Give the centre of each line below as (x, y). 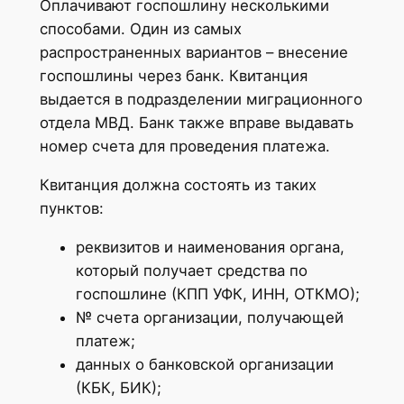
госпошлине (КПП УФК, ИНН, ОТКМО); (217, 294)
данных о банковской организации (204, 364)
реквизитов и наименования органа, (210, 247)
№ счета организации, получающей (209, 317)
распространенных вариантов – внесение (193, 52)
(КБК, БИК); (118, 387)
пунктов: (71, 208)
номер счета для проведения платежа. (184, 146)
